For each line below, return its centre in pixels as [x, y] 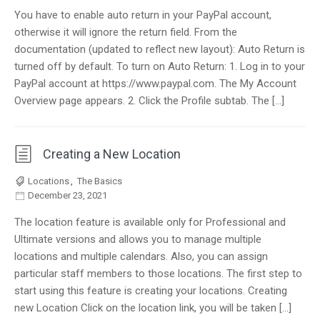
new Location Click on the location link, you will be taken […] [153, 308]
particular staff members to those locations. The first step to [158, 274]
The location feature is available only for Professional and [150, 222]
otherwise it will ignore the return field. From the [126, 32]
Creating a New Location [112, 154]
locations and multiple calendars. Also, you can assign [141, 256]
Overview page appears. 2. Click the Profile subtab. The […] [149, 101]
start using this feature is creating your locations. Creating [151, 291]
